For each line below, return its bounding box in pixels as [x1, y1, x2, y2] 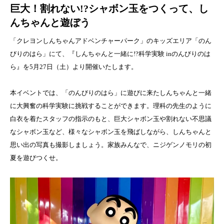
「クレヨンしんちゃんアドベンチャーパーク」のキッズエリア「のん [10, 37, 211, 45]
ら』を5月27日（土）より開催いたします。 [10, 63, 137, 71]
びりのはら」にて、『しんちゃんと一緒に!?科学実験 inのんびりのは [10, 50, 210, 58]
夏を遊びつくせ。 [10, 154, 62, 162]
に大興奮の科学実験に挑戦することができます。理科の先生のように [10, 102, 211, 110]
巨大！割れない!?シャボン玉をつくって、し [10, 3, 208, 14]
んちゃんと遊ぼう [10, 17, 90, 28]
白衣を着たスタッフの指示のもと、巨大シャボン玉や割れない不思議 [10, 115, 211, 123]
